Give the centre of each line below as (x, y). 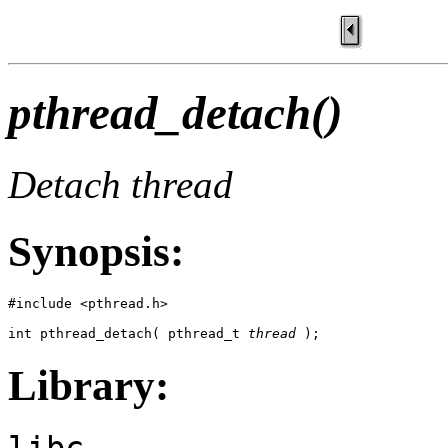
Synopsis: (96, 251)
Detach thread (120, 184)
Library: (88, 385)
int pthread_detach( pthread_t (128, 333)
